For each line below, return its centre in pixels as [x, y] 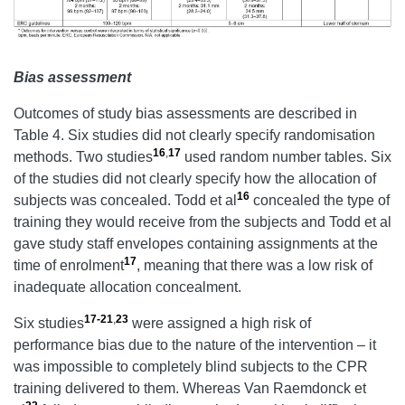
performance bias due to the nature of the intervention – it [195, 344]
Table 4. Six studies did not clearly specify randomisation [194, 135]
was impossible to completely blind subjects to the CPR [191, 366]
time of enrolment [69, 265]
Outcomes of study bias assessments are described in [185, 113]
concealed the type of [320, 200]
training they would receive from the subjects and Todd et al [202, 221]
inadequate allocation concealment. [127, 287]
